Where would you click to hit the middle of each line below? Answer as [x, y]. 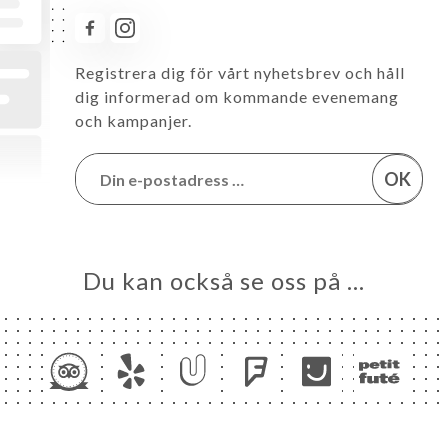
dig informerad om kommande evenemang [237, 97]
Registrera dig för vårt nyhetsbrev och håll [240, 73]
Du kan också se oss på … [224, 281]
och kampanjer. [133, 121]
